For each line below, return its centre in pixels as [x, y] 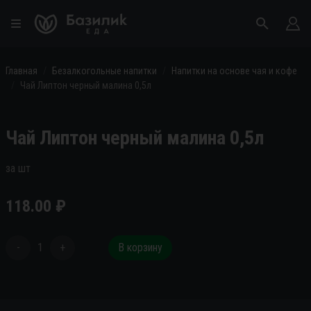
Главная [22, 71]
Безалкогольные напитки [104, 71]
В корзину [140, 247]
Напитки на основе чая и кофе [234, 71]
